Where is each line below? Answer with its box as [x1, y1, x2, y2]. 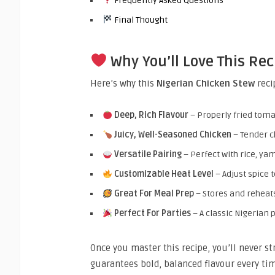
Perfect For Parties [114, 208, 191, 219]
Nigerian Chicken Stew [157, 78, 255, 90]
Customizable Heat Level [114, 169, 214, 180]
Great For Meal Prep [114, 188, 194, 199]
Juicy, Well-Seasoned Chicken [114, 130, 231, 141]
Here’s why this [90, 78, 157, 90]
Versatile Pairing [114, 149, 182, 160]
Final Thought [112, 14, 168, 25]
